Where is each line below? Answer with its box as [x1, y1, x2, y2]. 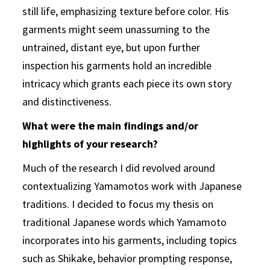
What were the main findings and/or [22, 119, 199, 133]
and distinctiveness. [22, 95, 112, 108]
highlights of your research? [22, 137, 159, 151]
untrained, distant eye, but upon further [22, 40, 201, 54]
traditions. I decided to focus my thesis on [22, 197, 214, 211]
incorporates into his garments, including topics [22, 233, 237, 247]
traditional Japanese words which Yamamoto [22, 215, 227, 229]
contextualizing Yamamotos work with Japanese [22, 179, 242, 193]
